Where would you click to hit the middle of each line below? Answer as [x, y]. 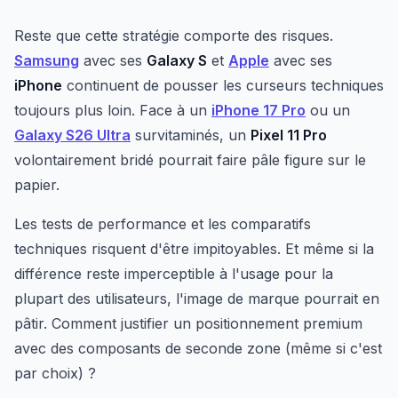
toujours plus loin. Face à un [113, 110]
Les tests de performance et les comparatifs [163, 224]
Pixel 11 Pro [289, 135]
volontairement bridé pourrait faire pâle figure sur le [190, 160]
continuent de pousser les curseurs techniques [223, 85]
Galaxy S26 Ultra [72, 135]
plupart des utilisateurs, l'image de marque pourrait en [197, 298]
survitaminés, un [191, 135]
